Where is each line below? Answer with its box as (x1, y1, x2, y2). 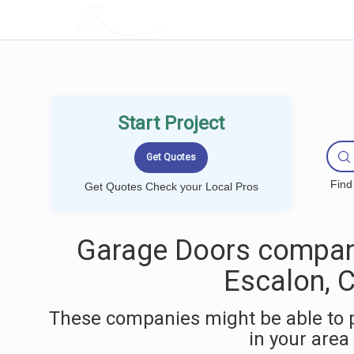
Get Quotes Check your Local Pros (84, 180, 258, 193)
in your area (248, 328, 349, 350)
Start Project (118, 112, 224, 134)
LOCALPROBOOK (116, 11, 220, 28)
